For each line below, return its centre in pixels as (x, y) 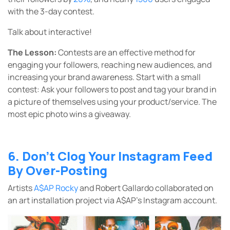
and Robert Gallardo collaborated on (146, 188)
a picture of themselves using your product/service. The (112, 102)
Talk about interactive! (51, 32)
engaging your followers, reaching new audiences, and (110, 65)
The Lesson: (33, 53)
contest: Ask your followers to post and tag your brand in (112, 90)
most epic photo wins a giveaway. (70, 114)
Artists (21, 188)
